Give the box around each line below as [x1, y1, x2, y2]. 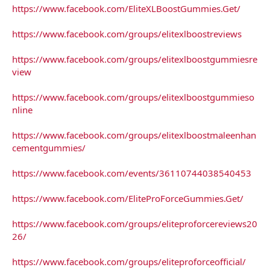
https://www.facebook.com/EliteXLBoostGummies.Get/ [12, 2, 240, 14]
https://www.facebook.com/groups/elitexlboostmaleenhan [12, 128, 256, 141]
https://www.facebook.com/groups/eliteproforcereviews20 [12, 217, 257, 230]
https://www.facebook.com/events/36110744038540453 [12, 166, 251, 179]
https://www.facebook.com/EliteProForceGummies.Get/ [12, 192, 243, 204]
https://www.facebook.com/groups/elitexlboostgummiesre [12, 52, 257, 65]
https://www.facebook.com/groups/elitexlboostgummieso [12, 90, 254, 103]
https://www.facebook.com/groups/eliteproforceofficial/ [12, 255, 246, 268]
